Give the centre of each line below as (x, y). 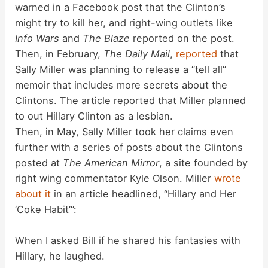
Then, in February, (60, 54)
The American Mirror (111, 163)
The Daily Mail (137, 54)
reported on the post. (182, 39)
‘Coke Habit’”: (46, 210)
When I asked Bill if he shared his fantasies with (128, 241)
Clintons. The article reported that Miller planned (131, 101)
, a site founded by (204, 163)
